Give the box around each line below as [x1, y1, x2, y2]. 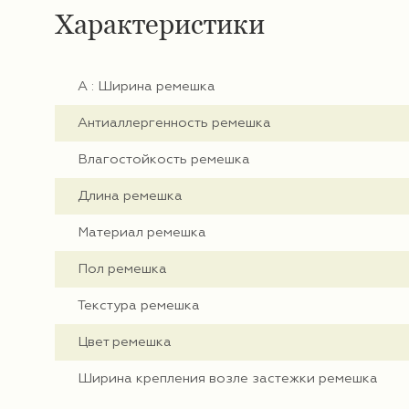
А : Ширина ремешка [78, 80, 215, 94]
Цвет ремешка [78, 336, 172, 350]
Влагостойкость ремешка [78, 153, 250, 167]
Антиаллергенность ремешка [78, 117, 271, 131]
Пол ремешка [78, 263, 167, 277]
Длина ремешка [78, 190, 183, 204]
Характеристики [55, 8, 265, 41]
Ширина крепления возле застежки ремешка [78, 372, 378, 386]
